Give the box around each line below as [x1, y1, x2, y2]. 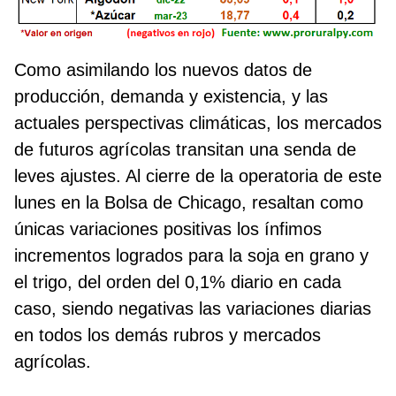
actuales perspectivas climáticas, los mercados [14, 112, 382, 133]
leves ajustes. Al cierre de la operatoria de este [14, 165, 382, 186]
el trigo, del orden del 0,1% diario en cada [14, 271, 341, 292]
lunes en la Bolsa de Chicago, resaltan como [14, 192, 363, 212]
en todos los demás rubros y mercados [14, 324, 321, 345]
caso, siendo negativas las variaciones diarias [14, 298, 371, 318]
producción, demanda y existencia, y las [14, 86, 328, 106]
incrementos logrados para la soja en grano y [14, 245, 369, 265]
